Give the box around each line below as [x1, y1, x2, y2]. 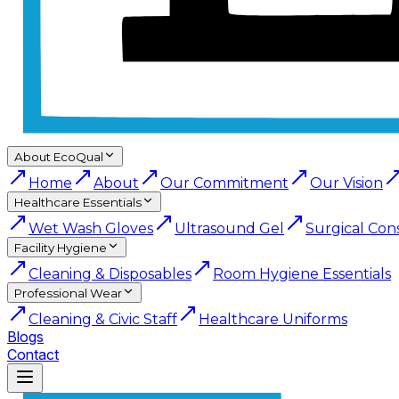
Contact [7, 346, 59, 363]
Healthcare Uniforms [199, 311, 347, 328]
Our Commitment [160, 175, 289, 191]
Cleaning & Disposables [28, 265, 191, 282]
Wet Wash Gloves [28, 220, 153, 237]
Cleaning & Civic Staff [28, 311, 177, 328]
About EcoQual [14, 150, 103, 164]
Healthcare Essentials [14, 195, 142, 209]
